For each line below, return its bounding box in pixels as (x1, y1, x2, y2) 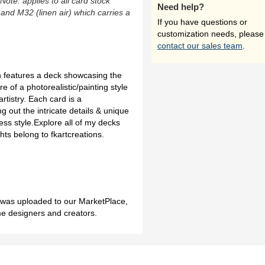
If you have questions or (157, 17, 247, 27)
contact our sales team (157, 41, 243, 50)
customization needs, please (157, 29, 264, 38)
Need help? (157, 2, 204, 12)
